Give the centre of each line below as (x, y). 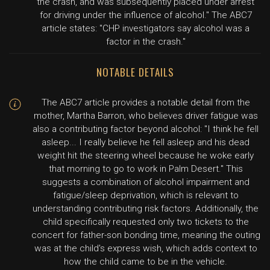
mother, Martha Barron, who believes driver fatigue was (146, 116)
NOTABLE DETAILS (135, 72)
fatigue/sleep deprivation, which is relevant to (146, 195)
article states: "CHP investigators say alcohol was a (146, 28)
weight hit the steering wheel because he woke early (146, 155)
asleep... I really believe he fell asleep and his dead (146, 142)
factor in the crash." (146, 42)
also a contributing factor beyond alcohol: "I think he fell (146, 129)
